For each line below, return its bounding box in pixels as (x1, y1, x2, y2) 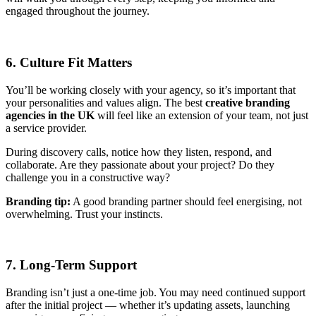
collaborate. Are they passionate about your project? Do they (6, 158, 274, 171)
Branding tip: (6, 195, 71, 207)
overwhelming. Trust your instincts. (6, 207, 163, 220)
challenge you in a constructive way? (6, 171, 170, 183)
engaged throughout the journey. (6, 5, 150, 18)
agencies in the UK (6, 109, 97, 121)
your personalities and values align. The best (6, 96, 205, 109)
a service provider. (6, 121, 87, 134)
